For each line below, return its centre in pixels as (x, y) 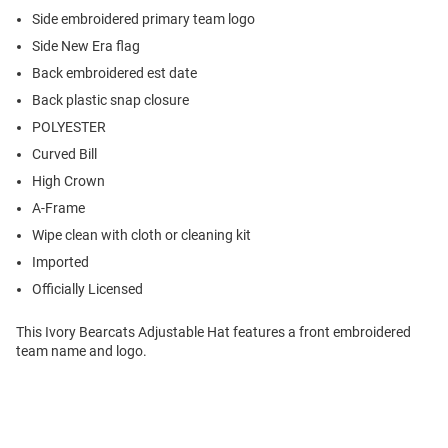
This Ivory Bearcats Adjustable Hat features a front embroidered (213, 332)
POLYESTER (69, 127)
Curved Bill (64, 154)
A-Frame (58, 208)
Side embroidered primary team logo (143, 19)
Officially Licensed (87, 289)
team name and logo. (81, 351)
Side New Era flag (86, 46)
